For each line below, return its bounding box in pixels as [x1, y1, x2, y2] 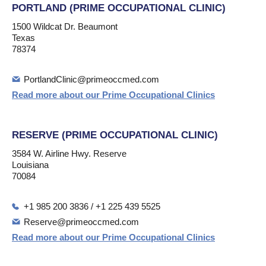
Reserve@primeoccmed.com [24, 217, 139, 227]
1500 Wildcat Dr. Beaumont [12, 21, 118, 31]
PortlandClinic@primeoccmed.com [24, 74, 159, 84]
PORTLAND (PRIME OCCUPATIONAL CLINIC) [12, 2, 226, 14]
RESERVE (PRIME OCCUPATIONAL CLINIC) [12, 129, 218, 141]
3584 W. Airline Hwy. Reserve [12, 148, 126, 159]
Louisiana [12, 160, 49, 170]
